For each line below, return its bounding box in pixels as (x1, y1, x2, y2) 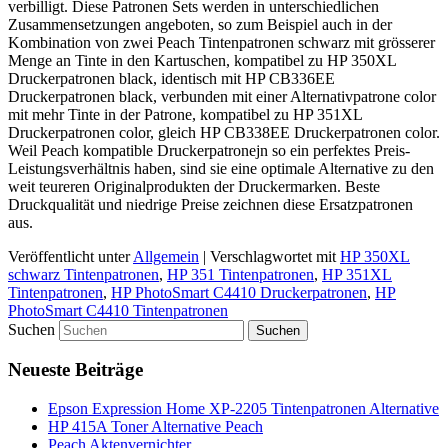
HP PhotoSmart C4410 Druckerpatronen (111, 283, 367, 301)
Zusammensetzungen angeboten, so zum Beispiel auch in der (8, 15, 392, 33)
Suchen (8, 320, 55, 338)
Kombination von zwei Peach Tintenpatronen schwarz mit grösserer (8, 33, 435, 51)
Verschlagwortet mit (210, 247, 336, 265)
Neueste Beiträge (8, 359, 143, 381)
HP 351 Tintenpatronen (167, 265, 314, 283)
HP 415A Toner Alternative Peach (48, 418, 263, 436)
